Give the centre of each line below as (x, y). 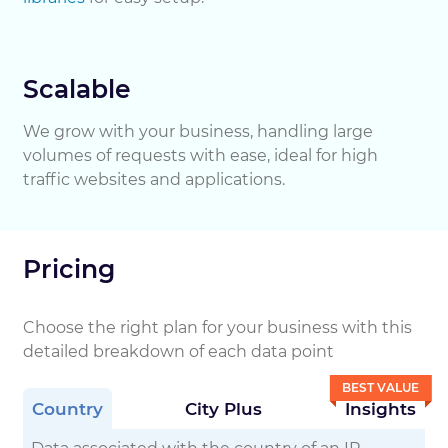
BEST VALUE (380, 387)
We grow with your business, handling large (198, 131)
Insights (380, 409)
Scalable (77, 89)
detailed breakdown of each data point (178, 351)
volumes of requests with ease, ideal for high (200, 155)
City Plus (224, 409)
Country (67, 409)
